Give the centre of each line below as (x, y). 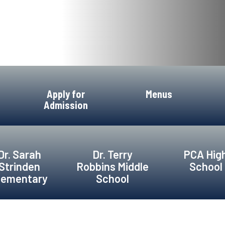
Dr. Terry (113, 154)
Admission (66, 105)
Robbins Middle (113, 166)
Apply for (66, 94)
